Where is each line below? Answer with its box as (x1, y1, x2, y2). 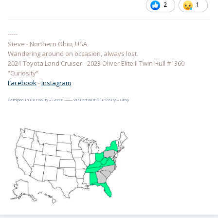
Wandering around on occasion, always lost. (8, 49, 138, 58)
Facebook (8, 78, 36, 88)
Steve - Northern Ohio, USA (8, 39, 87, 49)
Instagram (41, 78, 71, 88)
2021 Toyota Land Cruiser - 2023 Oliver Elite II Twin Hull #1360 (8, 59, 184, 68)
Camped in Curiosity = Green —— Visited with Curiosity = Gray (8, 97, 129, 103)
